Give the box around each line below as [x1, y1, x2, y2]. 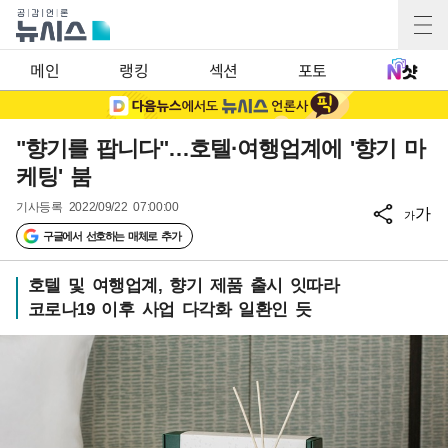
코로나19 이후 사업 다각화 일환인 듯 [28, 300, 312, 319]
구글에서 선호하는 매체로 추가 [43, 230, 180, 242]
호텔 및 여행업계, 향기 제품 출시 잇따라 [28, 276, 340, 295]
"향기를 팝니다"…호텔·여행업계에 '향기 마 [16, 136, 425, 161]
